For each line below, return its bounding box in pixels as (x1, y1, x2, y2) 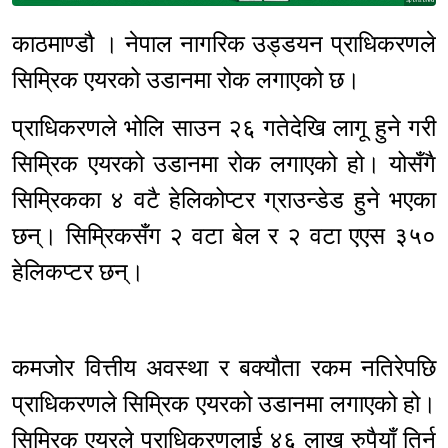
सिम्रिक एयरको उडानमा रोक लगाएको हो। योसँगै (12, 150, 436, 179)
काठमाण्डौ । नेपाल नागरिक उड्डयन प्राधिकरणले (12, 30, 436, 59)
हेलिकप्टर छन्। (12, 258, 144, 287)
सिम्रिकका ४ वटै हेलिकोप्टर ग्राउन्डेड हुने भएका (12, 186, 436, 215)
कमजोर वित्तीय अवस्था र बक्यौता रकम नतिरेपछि (12, 354, 436, 383)
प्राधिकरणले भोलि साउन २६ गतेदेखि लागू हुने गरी (12, 114, 436, 143)
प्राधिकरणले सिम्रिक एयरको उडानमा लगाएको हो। (12, 390, 436, 419)
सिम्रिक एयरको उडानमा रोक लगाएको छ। (12, 66, 366, 95)
